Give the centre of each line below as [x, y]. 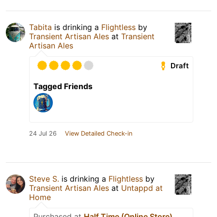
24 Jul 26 [43, 134]
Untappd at [142, 188]
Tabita [40, 27]
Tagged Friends [63, 86]
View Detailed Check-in [99, 134]
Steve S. [44, 179]
